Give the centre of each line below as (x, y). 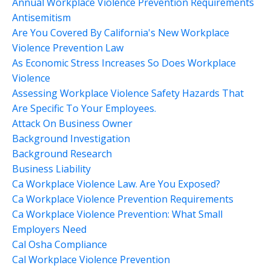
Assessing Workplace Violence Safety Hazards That (128, 93)
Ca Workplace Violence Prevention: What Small (117, 214)
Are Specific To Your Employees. (84, 108)
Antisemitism (41, 17)
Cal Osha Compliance (60, 244)
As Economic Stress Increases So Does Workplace (124, 63)
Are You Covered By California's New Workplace (121, 32)
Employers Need (49, 229)
